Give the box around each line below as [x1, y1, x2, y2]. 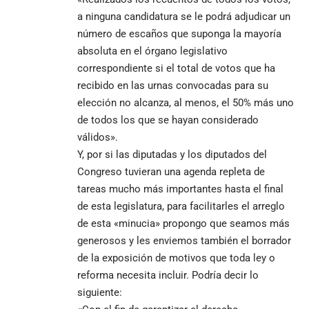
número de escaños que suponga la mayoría [77, 27, 281, 40]
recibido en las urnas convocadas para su [77, 79, 268, 92]
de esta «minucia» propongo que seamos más [77, 217, 290, 230]
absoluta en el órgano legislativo [77, 44, 228, 57]
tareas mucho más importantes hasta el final [77, 182, 283, 195]
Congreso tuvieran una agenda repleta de [77, 165, 265, 178]
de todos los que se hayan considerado [77, 113, 259, 126]
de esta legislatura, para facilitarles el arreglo [77, 199, 285, 212]
